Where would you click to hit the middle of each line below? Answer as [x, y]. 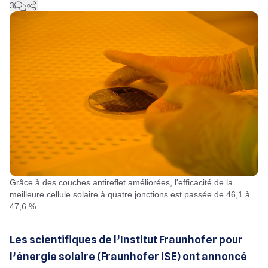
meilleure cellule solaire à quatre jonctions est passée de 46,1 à [130, 194]
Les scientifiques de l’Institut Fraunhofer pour [126, 239]
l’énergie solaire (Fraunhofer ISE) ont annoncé [128, 256]
